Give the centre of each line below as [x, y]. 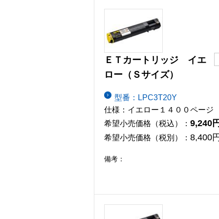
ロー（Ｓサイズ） [141, 75]
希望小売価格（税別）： [147, 137]
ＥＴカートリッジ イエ [155, 60]
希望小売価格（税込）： [147, 123]
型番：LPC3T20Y [146, 97]
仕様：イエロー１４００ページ [159, 109]
